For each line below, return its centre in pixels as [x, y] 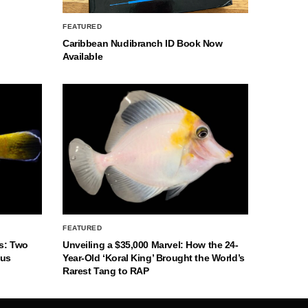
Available [83, 56]
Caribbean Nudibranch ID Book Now [143, 43]
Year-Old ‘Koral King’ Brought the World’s [154, 257]
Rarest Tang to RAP [106, 271]
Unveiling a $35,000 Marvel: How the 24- [151, 244]
